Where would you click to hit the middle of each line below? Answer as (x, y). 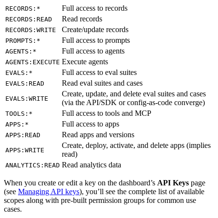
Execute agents (85, 62)
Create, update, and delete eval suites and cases (134, 94)
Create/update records (95, 30)
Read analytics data (91, 165)
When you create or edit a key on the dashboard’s (81, 183)
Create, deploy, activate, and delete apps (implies (136, 145)
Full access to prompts (96, 40)
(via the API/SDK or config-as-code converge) (133, 103)
